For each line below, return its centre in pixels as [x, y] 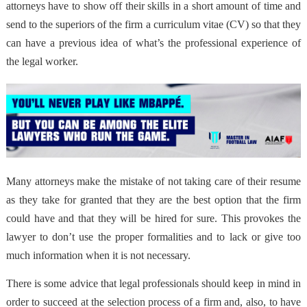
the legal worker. [42, 62]
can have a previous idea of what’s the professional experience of [153, 43]
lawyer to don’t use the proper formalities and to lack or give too [153, 236]
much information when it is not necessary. [98, 255]
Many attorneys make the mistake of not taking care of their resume [153, 181]
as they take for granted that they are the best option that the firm [153, 199]
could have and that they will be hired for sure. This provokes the [153, 218]
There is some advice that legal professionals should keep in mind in [153, 283]
